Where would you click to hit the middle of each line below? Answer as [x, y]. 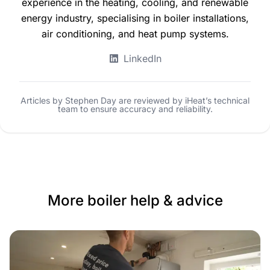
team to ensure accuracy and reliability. [135, 109]
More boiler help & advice [135, 201]
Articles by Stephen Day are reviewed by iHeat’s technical [135, 101]
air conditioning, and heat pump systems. [135, 34]
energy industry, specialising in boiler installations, [135, 18]
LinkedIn [142, 59]
